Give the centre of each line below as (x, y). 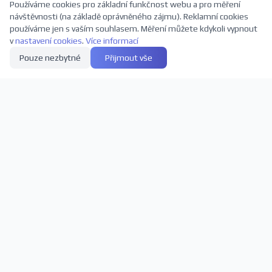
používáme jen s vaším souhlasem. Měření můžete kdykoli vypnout (134, 29)
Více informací (112, 41)
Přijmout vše (129, 58)
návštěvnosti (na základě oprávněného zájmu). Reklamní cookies (129, 16)
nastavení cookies (49, 41)
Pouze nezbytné (50, 58)
